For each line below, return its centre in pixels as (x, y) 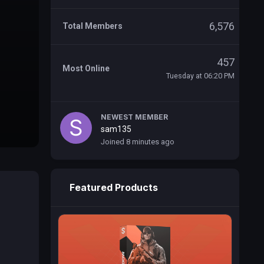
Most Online (86, 68)
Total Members (93, 26)
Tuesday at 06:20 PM (200, 76)
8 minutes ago (150, 142)
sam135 (116, 129)
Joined (113, 142)
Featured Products (114, 187)
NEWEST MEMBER (134, 117)
